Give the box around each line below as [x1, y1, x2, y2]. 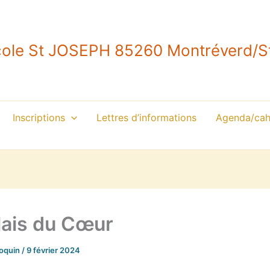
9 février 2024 [27, 245, 80, 255]
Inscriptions [13, 111, 66, 124]
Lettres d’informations [96, 111, 196, 124]
